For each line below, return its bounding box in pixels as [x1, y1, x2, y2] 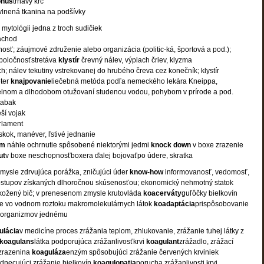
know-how [130, 168, 165, 176]
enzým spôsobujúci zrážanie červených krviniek [66, 248, 219, 256]
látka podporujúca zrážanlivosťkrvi [34, 237, 146, 246]
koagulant [146, 237, 179, 246]
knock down [151, 141, 193, 149]
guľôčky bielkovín [181, 189, 237, 197]
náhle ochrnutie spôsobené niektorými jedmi [7, 141, 151, 149]
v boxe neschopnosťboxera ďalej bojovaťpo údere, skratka [5, 151, 193, 160]
